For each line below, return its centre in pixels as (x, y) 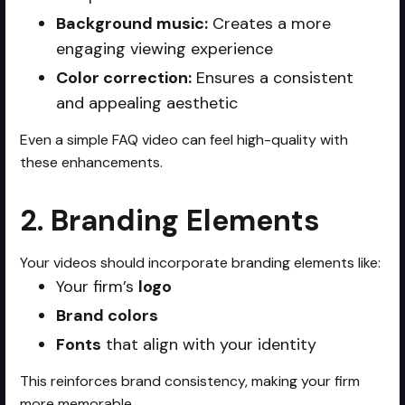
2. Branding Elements (170, 220)
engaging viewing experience (165, 48)
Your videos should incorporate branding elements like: (201, 262)
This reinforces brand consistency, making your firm (190, 381)
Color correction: (124, 77)
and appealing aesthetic (147, 103)
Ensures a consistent (273, 77)
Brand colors (108, 315)
